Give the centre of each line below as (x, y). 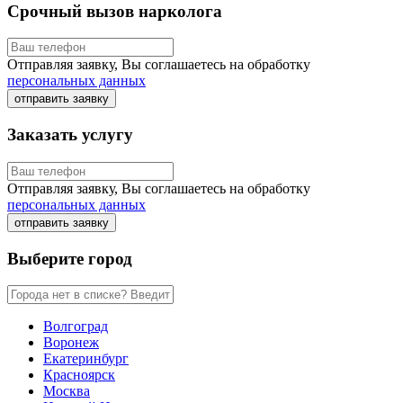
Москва (67, 391)
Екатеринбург (86, 359)
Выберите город (70, 258)
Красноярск (79, 375)
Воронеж (71, 343)
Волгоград (76, 327)
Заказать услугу (70, 135)
